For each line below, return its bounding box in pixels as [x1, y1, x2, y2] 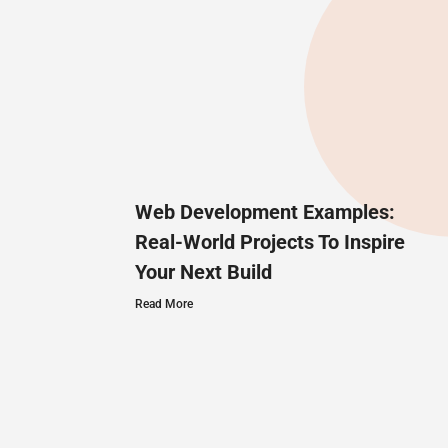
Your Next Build [135, 259, 272, 284]
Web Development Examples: [135, 199, 395, 224]
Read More [135, 296, 193, 311]
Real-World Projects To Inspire [135, 229, 405, 254]
